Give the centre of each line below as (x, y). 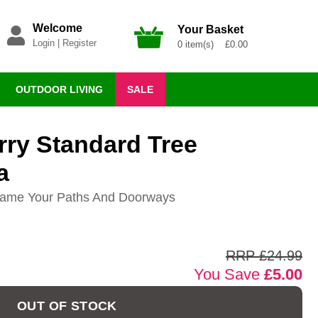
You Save (229, 275)
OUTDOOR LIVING (59, 89)
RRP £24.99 (264, 256)
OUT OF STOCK (67, 306)
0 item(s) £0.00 (213, 44)
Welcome (57, 28)
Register (79, 43)
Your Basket (211, 29)
